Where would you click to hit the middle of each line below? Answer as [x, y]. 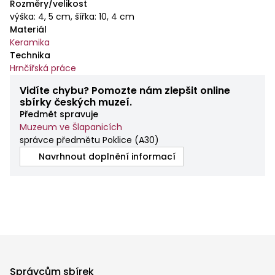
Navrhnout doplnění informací [107, 156]
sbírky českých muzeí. [76, 102]
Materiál [28, 29]
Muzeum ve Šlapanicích [71, 127]
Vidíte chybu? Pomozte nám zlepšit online [125, 90]
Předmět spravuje [59, 114]
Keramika [30, 42]
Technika [30, 55]
